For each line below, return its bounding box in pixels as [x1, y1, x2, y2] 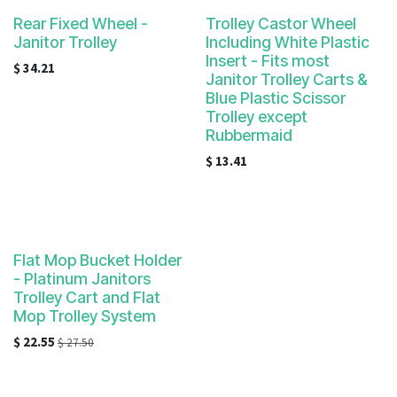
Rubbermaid [205, 126, 292, 144]
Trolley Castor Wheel [205, 14, 356, 33]
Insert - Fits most [205, 51, 330, 70]
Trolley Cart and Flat [13, 288, 160, 307]
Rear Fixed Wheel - [13, 14, 148, 33]
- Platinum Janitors [13, 269, 151, 288]
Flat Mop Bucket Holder [13, 251, 182, 269]
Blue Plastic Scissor [205, 89, 346, 107]
